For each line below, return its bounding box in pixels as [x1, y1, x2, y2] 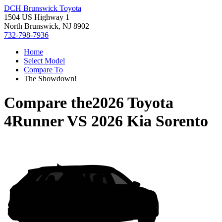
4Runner [4, 112, 63, 130]
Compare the [4, 94, 92, 112]
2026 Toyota [92, 94, 173, 112]
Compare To [24, 65, 63, 74]
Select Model [24, 56, 65, 65]
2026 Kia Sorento [91, 112, 208, 130]
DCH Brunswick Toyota [4, 4, 81, 12]
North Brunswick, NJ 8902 [4, 22, 89, 30]
